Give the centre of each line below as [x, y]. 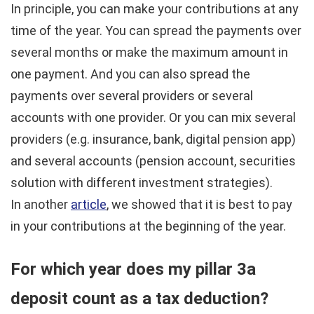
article [89, 205]
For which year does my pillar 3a [133, 269]
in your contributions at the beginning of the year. [148, 226]
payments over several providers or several [132, 96]
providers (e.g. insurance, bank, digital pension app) [153, 139]
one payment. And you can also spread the [130, 74]
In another [41, 205]
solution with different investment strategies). [142, 183]
